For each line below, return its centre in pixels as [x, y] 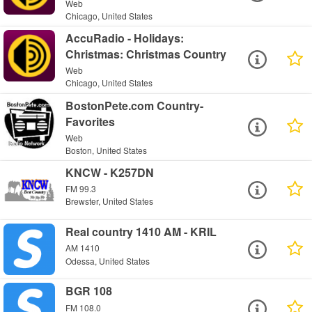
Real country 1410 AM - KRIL [141, 232]
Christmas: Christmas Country [146, 54]
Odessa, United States [108, 260]
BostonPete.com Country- [135, 105]
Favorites [91, 121]
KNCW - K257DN [110, 173]
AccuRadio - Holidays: [125, 38]
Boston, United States [107, 150]
